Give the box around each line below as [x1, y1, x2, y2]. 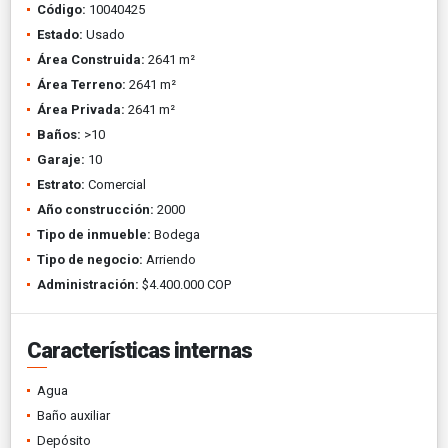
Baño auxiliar [37, 407, 110, 423]
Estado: [37, 26, 83, 42]
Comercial [85, 176, 146, 192]
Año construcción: [37, 201, 154, 217]
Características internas [27, 337, 252, 363]
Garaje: [37, 151, 85, 167]
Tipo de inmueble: [37, 226, 151, 242]
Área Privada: [37, 101, 125, 117]
